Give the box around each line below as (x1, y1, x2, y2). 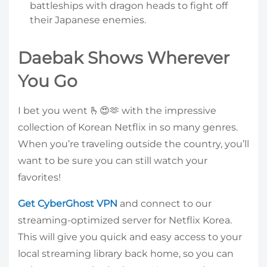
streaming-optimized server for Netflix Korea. (18, 215, 232, 226)
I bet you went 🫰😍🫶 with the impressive (18, 105, 216, 117)
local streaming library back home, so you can (18, 248, 234, 260)
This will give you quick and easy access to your (18, 231, 242, 243)
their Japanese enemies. (30, 14, 146, 26)
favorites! (18, 172, 61, 184)
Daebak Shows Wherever (18, 48, 229, 69)
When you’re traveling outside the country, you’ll (18, 138, 249, 150)
